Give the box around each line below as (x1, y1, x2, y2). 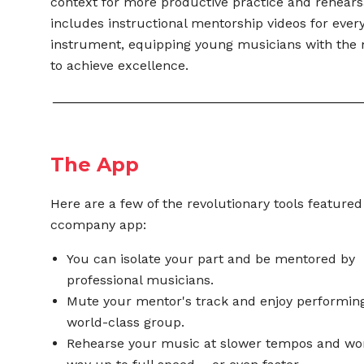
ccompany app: (50, 216, 147, 232)
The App (50, 152, 140, 176)
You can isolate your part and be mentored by (67, 250, 356, 266)
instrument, (50, 37, 129, 52)
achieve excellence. (67, 58, 189, 73)
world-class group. (67, 314, 185, 330)
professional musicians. (67, 271, 214, 288)
